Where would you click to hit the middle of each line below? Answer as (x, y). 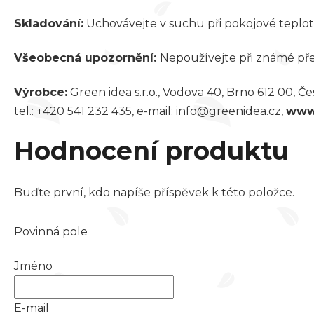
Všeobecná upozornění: (87, 58)
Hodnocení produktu (151, 151)
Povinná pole (51, 232)
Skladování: (49, 24)
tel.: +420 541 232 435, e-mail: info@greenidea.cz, (150, 111)
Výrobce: (41, 93)
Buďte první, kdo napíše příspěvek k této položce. (154, 193)
